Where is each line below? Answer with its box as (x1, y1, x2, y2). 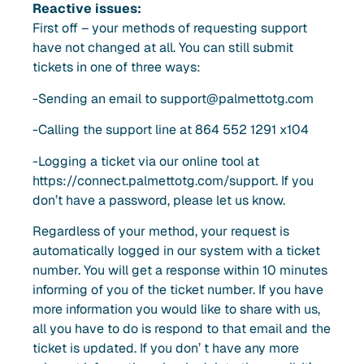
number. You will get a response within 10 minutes (32, 261, 327, 279)
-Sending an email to (32, 89, 160, 107)
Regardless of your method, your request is (32, 222, 289, 240)
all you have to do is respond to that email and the (32, 319, 331, 337)
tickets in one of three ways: (32, 58, 201, 76)
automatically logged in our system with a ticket (32, 241, 320, 259)
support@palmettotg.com (160, 89, 314, 107)
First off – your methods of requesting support (32, 19, 307, 37)
